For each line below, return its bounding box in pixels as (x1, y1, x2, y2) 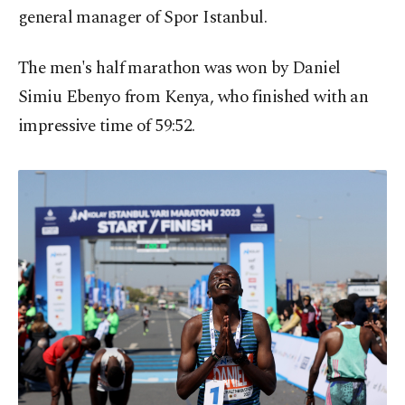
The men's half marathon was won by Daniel (18, 55, 341, 82)
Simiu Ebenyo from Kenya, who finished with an (18, 84, 369, 111)
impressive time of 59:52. (18, 113, 195, 140)
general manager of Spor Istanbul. (18, 5, 268, 32)
